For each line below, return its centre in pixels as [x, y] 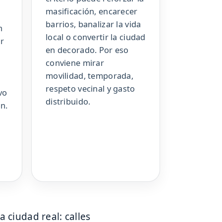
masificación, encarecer [92, 11]
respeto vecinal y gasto [90, 89]
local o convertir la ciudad [96, 37]
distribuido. [68, 102]
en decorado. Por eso [87, 50]
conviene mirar [75, 63]
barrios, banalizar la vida [93, 24]
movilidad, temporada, [89, 76]
